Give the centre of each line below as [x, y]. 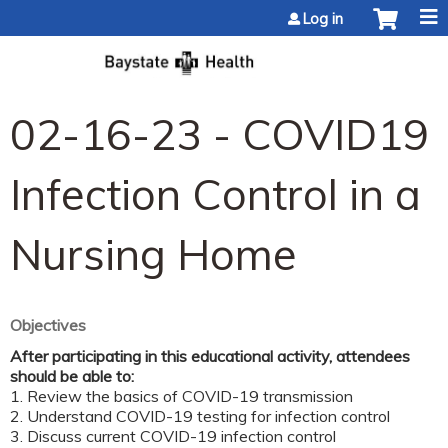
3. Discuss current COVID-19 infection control [173, 435]
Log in [323, 19]
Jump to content [224, 12]
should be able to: [72, 375]
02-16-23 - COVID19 [219, 133]
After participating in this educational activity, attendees [210, 355]
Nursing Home [153, 253]
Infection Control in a [215, 193]
